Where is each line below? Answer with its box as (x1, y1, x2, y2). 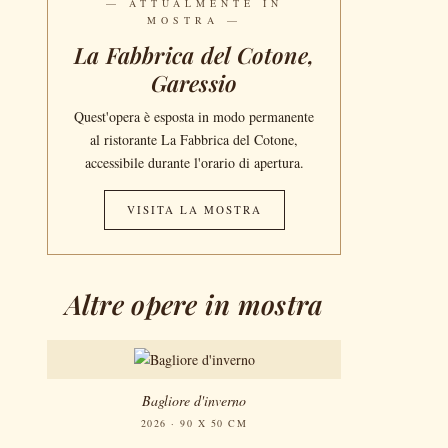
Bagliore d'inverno (142, 391, 246, 411)
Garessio (150, 68, 238, 99)
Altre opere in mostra (64, 285, 324, 322)
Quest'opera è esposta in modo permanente (74, 107, 314, 127)
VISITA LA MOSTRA (126, 202, 262, 218)
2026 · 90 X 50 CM (140, 416, 248, 431)
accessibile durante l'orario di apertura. (84, 153, 304, 173)
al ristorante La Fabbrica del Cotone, (90, 130, 298, 150)
